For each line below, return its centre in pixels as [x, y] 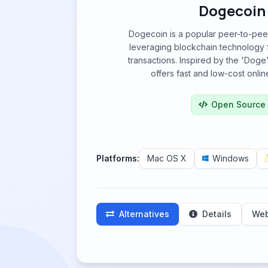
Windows [231, 158]
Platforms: [118, 158]
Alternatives [144, 214]
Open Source [238, 104]
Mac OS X [167, 158]
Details [217, 214]
